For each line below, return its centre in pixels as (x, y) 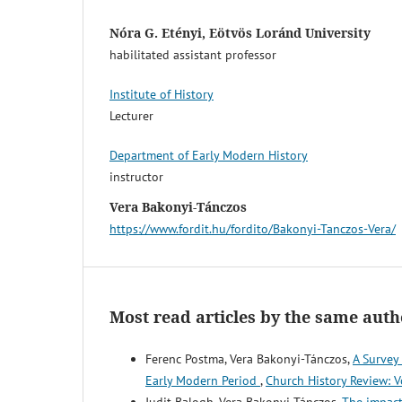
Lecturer (131, 116)
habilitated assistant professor (193, 55)
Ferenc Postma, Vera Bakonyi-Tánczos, (249, 359)
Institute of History (162, 95)
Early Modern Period (203, 381)
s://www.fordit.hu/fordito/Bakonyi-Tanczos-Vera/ (264, 229)
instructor (136, 177)
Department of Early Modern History (209, 156)
